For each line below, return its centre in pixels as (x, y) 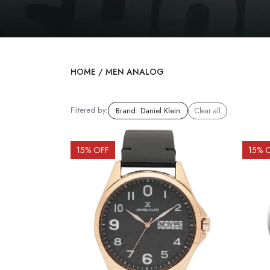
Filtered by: (89, 110)
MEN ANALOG (135, 72)
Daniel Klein (160, 111)
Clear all (208, 111)
